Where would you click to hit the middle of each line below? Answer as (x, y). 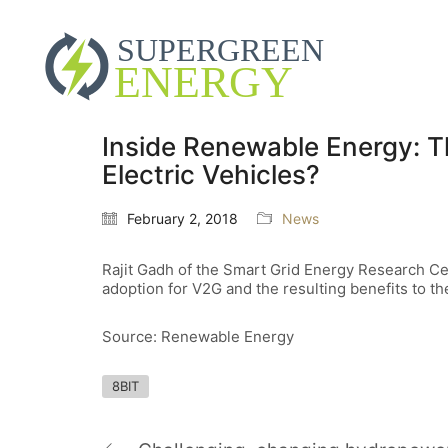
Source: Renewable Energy (198, 336)
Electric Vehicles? (211, 175)
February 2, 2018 (182, 219)
